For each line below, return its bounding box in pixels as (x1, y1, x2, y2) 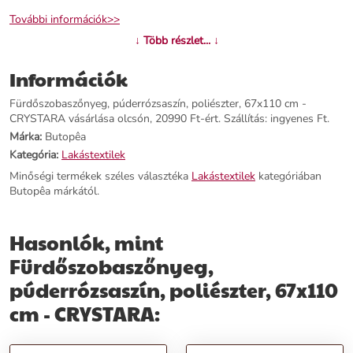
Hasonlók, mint (9, 229, 163, 257)
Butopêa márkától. (9, 184, 99, 199)
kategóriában (255, 169, 321, 184)
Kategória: (9, 147, 58, 163)
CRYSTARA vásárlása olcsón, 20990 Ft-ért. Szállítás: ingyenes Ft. (9, 111, 329, 127)
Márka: (9, 129, 42, 145)
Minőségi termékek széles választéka (9, 169, 191, 184)
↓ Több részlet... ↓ (134, 33, 219, 49)
